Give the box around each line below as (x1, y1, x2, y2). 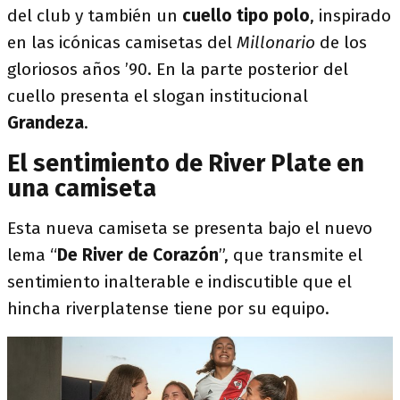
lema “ (7, 245, 57, 265)
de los (315, 32, 367, 53)
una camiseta (7, 174, 156, 203)
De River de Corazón (57, 245, 219, 265)
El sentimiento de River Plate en (7, 149, 364, 178)
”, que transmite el (219, 245, 362, 265)
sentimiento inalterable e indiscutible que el (7, 271, 352, 292)
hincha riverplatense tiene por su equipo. (7, 298, 329, 319)
